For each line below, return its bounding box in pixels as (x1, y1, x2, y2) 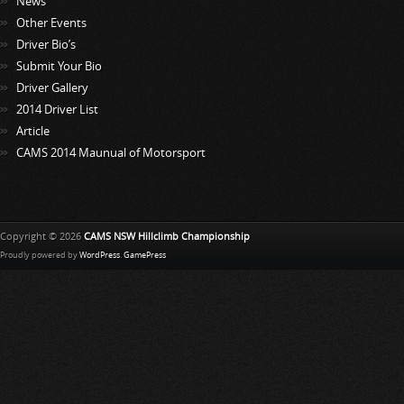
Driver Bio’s (16, 37, 76, 51)
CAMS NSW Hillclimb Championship (84, 230, 250, 243)
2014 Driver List (16, 102, 98, 116)
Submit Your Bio (16, 59, 102, 73)
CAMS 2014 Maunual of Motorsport (16, 145, 206, 160)
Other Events (16, 15, 87, 30)
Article (16, 124, 50, 138)
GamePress (124, 250, 166, 260)
